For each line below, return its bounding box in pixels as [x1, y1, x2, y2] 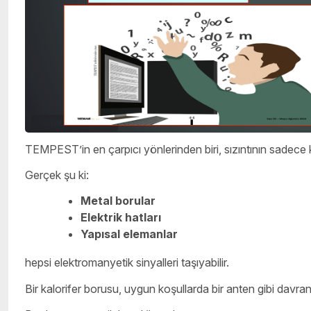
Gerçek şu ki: [25, 168, 89, 183]
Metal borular [81, 193, 155, 208]
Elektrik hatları [81, 210, 161, 224]
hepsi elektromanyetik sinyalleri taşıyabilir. [25, 255, 229, 269]
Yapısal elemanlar [81, 226, 178, 241]
